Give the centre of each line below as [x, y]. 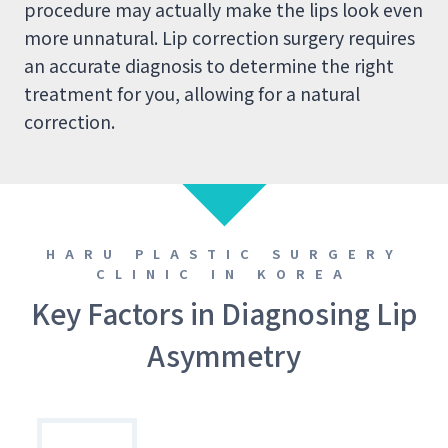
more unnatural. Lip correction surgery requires [219, 38]
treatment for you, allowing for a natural [192, 94]
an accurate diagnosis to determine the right [209, 66]
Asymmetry [224, 355]
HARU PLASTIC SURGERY [224, 254]
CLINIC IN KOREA [224, 274]
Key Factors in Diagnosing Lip [224, 313]
